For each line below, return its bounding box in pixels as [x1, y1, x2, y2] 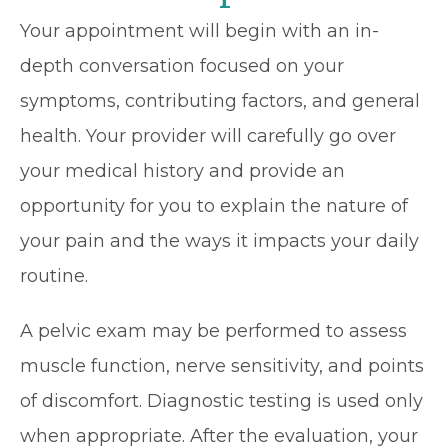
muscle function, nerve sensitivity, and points [20, 355, 424, 377]
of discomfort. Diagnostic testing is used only [20, 390, 423, 412]
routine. [20, 265, 88, 287]
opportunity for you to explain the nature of [20, 195, 408, 217]
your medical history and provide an [20, 160, 345, 182]
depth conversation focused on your [20, 55, 344, 77]
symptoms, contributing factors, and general [20, 90, 420, 112]
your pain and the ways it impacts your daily [20, 230, 419, 252]
